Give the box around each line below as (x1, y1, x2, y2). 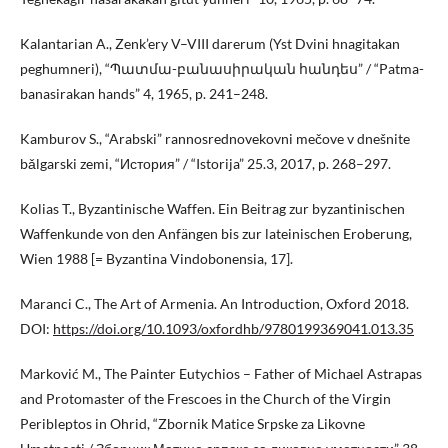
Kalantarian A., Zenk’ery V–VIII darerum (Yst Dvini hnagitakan (20, 34, 400, 52)
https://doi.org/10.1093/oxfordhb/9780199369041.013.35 (53, 319, 414, 337)
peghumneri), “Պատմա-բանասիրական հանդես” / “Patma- (20, 59, 424, 77)
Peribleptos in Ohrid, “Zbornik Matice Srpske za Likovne (20, 414, 365, 432)
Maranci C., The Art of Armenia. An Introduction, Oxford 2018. (20, 294, 409, 312)
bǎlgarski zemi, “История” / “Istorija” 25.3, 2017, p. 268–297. (20, 154, 391, 172)
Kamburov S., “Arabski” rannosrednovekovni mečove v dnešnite (20, 129, 410, 147)
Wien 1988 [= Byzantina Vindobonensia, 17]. (20, 249, 293, 267)
